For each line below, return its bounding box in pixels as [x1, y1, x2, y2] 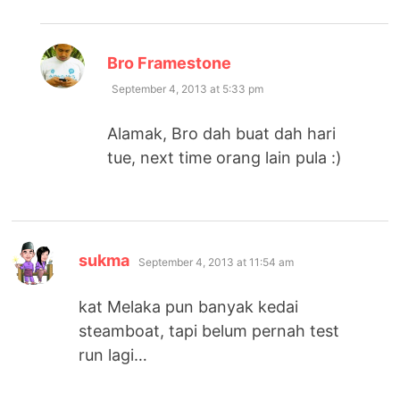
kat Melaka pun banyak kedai [79, 297, 299, 317]
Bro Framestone [107, 54, 232, 73]
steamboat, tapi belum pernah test [79, 321, 340, 341]
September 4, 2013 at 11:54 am [138, 255, 295, 270]
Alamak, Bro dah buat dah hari [107, 124, 337, 144]
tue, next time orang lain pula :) [107, 148, 343, 168]
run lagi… [79, 346, 148, 365]
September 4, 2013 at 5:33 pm [112, 82, 264, 96]
